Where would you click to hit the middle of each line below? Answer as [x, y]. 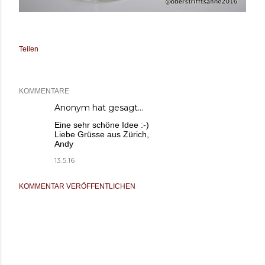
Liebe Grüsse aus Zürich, [102, 134]
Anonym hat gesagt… [99, 107]
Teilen [29, 49]
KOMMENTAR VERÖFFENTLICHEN [77, 186]
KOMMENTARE [44, 91]
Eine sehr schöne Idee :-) [102, 125]
